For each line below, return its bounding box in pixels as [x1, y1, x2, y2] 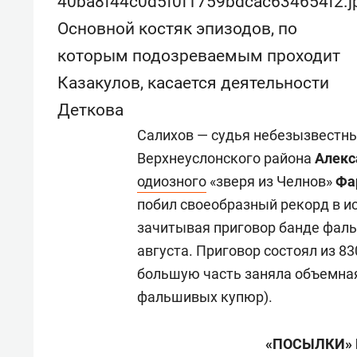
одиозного [137, 173, 206, 190]
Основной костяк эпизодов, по [57, 19, 297, 38]
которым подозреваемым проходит [57, 46, 340, 65]
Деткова [57, 100, 124, 120]
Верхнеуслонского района [137, 150, 315, 167]
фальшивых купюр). [137, 288, 273, 305]
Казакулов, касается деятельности [57, 73, 329, 92]
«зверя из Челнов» [206, 173, 335, 190]
